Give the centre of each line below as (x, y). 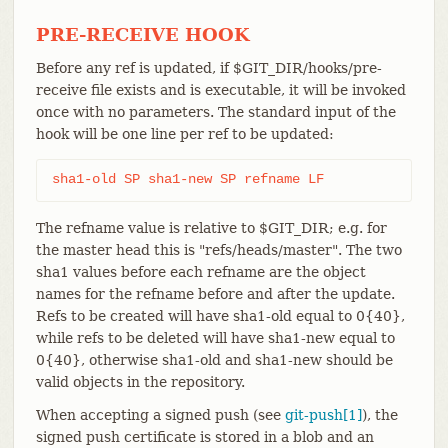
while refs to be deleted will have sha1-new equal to (215, 337)
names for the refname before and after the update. (215, 293)
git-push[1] (323, 414)
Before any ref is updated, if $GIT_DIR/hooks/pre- (208, 67)
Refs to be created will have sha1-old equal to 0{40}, (220, 315)
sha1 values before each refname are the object (200, 271)
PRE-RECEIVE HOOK (142, 34)
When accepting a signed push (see (160, 414)
